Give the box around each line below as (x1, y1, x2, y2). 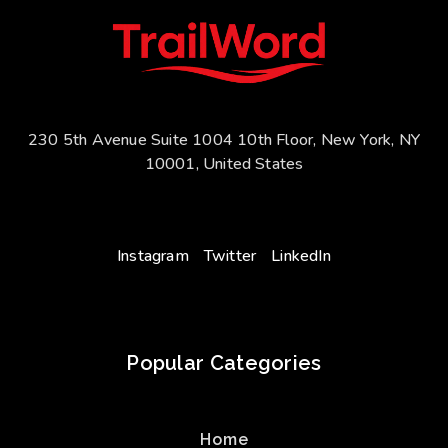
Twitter (203, 245, 257, 268)
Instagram (117, 245, 189, 268)
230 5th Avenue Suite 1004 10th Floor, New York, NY (27, 128, 420, 151)
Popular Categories (126, 351, 322, 376)
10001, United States (144, 152, 304, 175)
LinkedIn (271, 245, 331, 268)
